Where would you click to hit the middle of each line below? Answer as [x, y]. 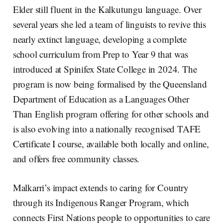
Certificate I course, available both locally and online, [111, 143]
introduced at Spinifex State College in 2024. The [105, 69]
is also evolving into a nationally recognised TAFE [107, 128]
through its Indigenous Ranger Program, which [101, 202]
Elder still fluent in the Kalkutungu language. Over [107, 9]
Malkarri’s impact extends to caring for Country [101, 187]
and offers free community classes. [76, 158]
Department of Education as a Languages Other [101, 99]
